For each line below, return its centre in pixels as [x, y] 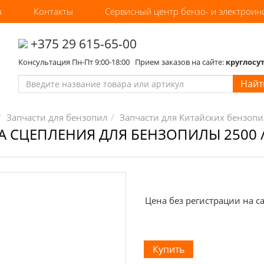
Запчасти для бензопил [57, 117]
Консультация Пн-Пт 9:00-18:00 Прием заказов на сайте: [122, 62]
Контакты [53, 11]
